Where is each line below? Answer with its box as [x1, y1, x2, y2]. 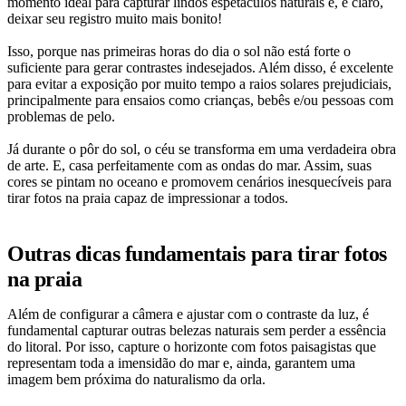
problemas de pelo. [7, 109, 119, 125]
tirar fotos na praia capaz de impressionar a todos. [7, 190, 292, 207]
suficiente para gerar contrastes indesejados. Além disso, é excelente [7, 60, 393, 76]
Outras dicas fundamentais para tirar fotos [7, 242, 387, 266]
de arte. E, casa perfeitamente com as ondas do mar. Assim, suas [7, 158, 372, 174]
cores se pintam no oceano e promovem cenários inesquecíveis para [7, 174, 391, 190]
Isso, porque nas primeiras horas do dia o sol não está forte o [7, 43, 351, 60]
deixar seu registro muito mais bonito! [7, 11, 229, 27]
